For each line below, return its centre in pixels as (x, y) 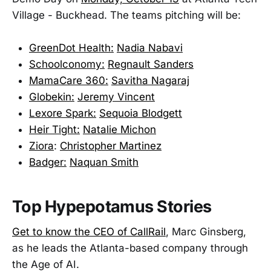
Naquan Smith (104, 162)
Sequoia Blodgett (141, 113)
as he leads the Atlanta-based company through (130, 248)
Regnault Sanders (151, 64)
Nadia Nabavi (150, 48)
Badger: (48, 162)
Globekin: (52, 97)
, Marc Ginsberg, (206, 232)
